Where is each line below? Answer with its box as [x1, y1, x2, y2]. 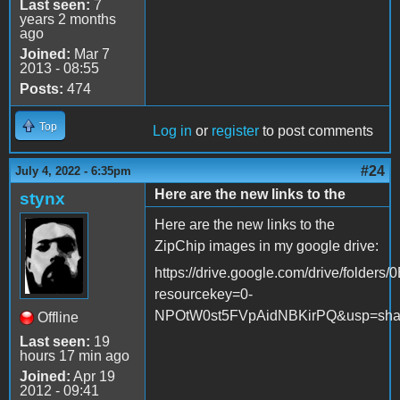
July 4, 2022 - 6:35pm [15, 164, 131, 179]
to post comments [259, 123, 373, 139]
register [212, 123, 259, 139]
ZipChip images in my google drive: [154, 238, 379, 254]
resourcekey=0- [154, 287, 253, 303]
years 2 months [20, 12, 116, 28]
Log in [153, 123, 192, 139]
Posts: [20, 81, 63, 97]
